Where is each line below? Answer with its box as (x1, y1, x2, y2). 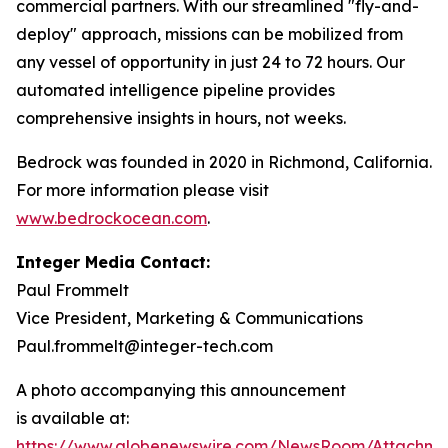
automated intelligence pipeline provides (16, 80, 335, 101)
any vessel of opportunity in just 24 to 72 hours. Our (16, 52, 405, 73)
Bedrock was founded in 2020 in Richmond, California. (16, 152, 432, 173)
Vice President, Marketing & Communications (16, 308, 363, 329)
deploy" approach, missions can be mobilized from (16, 24, 403, 45)
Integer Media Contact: (16, 252, 210, 273)
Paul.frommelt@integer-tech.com (16, 336, 273, 357)
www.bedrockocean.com (16, 208, 207, 229)
